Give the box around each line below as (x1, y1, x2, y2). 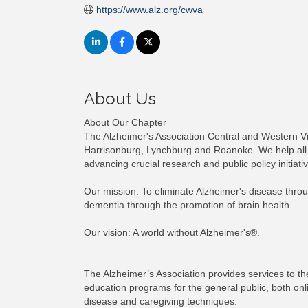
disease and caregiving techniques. (84, 296, 237, 307)
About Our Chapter (84, 117, 166, 128)
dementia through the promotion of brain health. (84, 199, 292, 210)
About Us (84, 89, 156, 109)
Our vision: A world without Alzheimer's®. (84, 227, 260, 238)
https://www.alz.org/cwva (96, 4, 203, 15)
